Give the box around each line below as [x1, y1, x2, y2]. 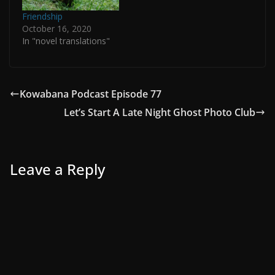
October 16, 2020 [22, 22, 91, 34]
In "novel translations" [22, 34, 110, 47]
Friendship [22, 10, 63, 22]
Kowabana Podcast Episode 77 [20, 87, 161, 101]
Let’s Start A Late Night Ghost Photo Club [64, 105, 255, 119]
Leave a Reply [10, 158, 105, 179]
